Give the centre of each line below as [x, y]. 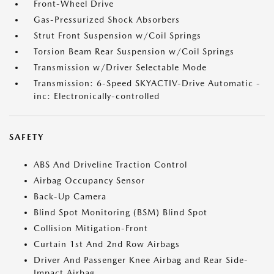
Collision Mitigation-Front [91, 228]
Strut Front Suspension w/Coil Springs [117, 35]
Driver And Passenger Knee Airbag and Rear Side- [141, 260]
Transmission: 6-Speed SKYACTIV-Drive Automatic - [147, 83]
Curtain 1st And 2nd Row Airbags [107, 244]
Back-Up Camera [70, 196]
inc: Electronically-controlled [97, 96]
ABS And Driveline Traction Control [110, 165]
